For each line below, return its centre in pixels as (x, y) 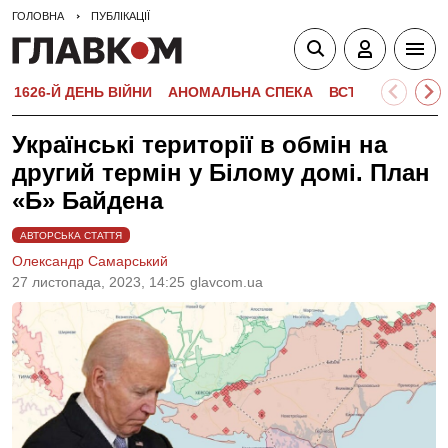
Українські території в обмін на (199, 144)
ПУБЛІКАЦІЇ (120, 16)
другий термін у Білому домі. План (221, 172)
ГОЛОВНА (38, 16)
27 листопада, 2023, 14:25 (98, 282)
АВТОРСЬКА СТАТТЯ (71, 235)
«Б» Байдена (87, 200)
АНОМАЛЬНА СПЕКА (240, 92)
